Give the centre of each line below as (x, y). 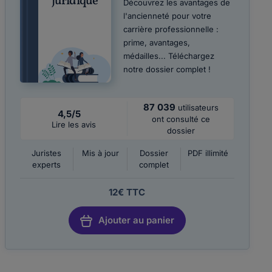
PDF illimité (208, 153)
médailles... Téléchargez (168, 56)
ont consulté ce (181, 119)
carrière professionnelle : (171, 29)
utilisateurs (198, 107)
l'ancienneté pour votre (167, 16)
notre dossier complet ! (167, 69)
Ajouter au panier (136, 220)
